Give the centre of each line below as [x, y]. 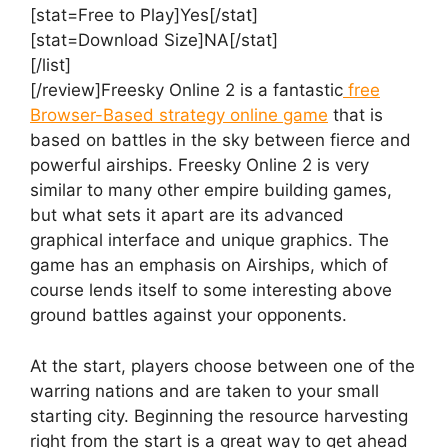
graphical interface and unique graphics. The [209, 240]
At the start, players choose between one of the [222, 365]
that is [355, 115]
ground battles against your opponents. [188, 315]
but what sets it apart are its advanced [187, 215]
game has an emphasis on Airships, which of [209, 265]
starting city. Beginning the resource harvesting [219, 415]
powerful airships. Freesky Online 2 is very [199, 165]
